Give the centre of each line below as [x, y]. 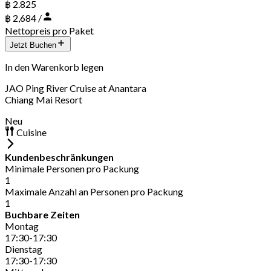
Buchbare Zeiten [42, 214]
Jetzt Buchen [33, 45]
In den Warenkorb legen [54, 67]
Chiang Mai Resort [44, 99]
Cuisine [31, 132]
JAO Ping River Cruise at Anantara [76, 88]
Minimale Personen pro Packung [72, 168]
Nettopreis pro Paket [49, 30]
